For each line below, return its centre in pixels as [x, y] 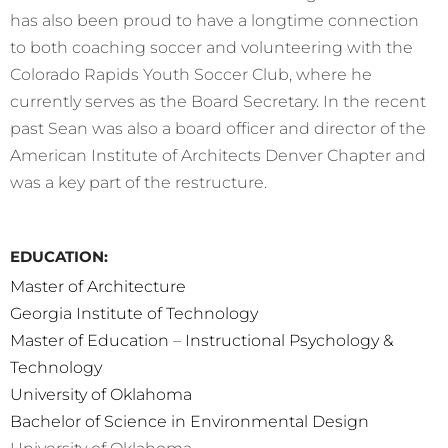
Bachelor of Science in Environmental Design [189, 421]
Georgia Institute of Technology [134, 313]
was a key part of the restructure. [138, 182]
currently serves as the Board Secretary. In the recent [218, 101]
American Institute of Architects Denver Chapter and [218, 155]
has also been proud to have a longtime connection [214, 20]
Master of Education [89, 340]
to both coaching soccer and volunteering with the [211, 47]
